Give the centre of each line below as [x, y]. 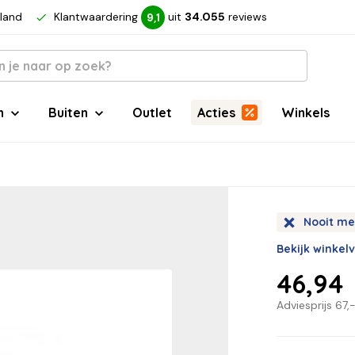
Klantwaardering [96, 17]
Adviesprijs [306, 305]
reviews [248, 17]
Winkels [305, 113]
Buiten [68, 113]
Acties [216, 113]
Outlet [152, 113]
